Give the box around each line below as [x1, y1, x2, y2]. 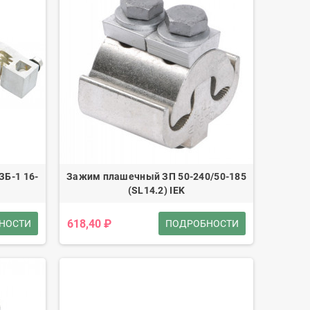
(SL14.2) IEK [127, 185, 185, 196]
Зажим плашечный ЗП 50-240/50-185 [66, 171, 246, 182]
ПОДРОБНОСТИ [165, 218, 239, 229]
